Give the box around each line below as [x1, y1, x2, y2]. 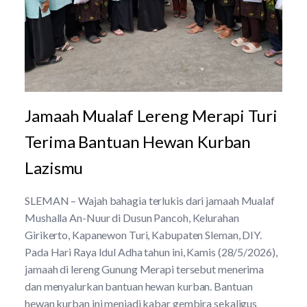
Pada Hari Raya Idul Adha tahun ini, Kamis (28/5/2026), [25, 245, 278, 258]
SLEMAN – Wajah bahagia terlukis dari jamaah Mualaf [25, 194, 275, 207]
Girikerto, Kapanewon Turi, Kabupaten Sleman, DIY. [25, 228, 262, 241]
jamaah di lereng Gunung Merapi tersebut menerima [25, 262, 265, 275]
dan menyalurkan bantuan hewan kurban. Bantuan [25, 280, 253, 293]
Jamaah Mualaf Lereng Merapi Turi [25, 106, 278, 125]
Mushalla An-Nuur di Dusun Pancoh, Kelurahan [25, 211, 239, 224]
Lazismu [25, 158, 84, 177]
